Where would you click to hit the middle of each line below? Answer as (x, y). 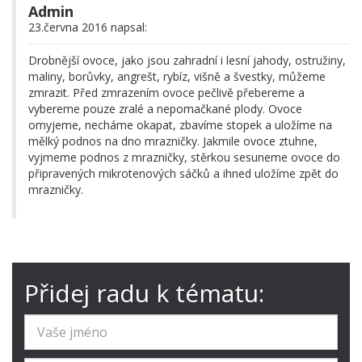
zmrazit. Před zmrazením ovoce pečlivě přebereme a (166, 93)
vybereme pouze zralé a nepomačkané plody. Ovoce (165, 109)
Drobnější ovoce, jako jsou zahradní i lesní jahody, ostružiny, (187, 61)
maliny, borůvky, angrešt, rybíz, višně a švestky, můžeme (177, 77)
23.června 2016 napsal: (88, 27)
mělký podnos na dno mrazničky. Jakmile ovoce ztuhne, (173, 141)
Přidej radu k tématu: (144, 293)
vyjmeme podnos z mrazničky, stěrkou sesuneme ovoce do (184, 158)
